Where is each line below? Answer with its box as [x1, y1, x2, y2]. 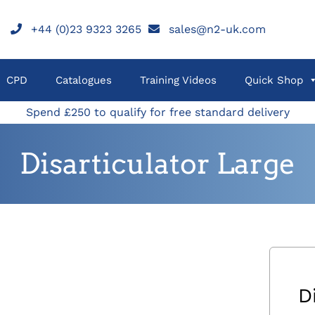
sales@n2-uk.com [168, 22, 266, 36]
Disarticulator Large [20, 147, 295, 181]
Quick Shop [245, 74, 303, 86]
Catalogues [56, 74, 112, 86]
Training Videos [140, 74, 217, 86]
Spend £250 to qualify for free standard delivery [25, 105, 290, 119]
